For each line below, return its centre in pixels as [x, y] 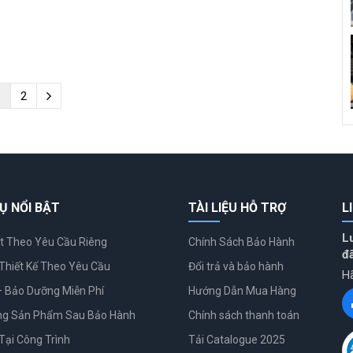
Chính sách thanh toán [244, 316]
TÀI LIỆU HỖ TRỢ [237, 208]
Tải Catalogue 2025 [237, 340]
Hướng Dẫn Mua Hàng [242, 291]
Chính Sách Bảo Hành [242, 242]
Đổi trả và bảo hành [236, 267]
